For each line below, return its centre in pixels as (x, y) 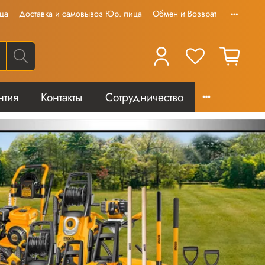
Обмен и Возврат (185, 14)
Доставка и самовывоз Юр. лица (80, 14)
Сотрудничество (144, 97)
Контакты (62, 97)
